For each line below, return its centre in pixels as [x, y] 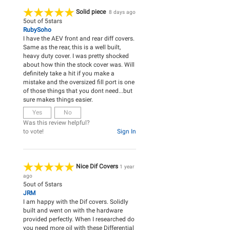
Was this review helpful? [56, 123]
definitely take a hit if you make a [69, 74]
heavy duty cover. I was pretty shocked [76, 56]
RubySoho [37, 30]
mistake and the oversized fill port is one [79, 82]
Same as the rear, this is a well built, [72, 47]
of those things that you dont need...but [78, 91]
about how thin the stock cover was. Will [79, 65]
